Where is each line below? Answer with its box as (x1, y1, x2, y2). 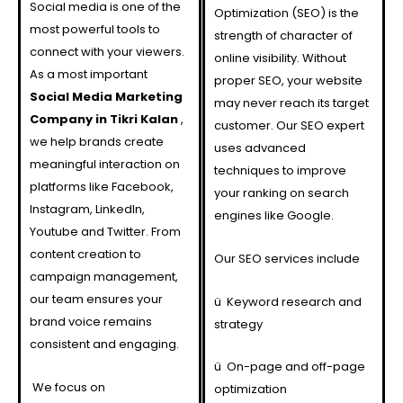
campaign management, (30, 268, 178, 286)
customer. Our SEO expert (213, 117, 364, 135)
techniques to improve (213, 162, 346, 180)
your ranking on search (213, 184, 349, 202)
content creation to (30, 246, 141, 264)
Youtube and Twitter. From (30, 223, 181, 241)
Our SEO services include (213, 250, 360, 268)
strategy (213, 315, 263, 333)
